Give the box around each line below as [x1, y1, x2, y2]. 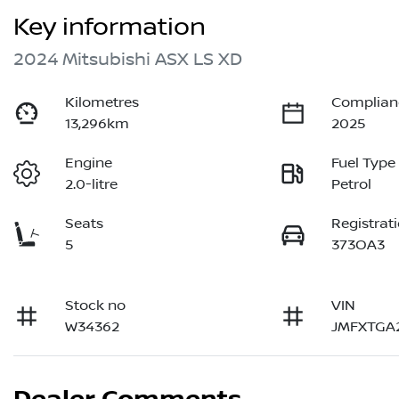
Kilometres [65, 94, 140, 111]
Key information [13, 12, 206, 43]
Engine [65, 155, 113, 172]
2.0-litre [65, 176, 118, 193]
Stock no [65, 297, 126, 314]
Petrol [331, 176, 372, 193]
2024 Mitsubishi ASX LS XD [13, 49, 242, 71]
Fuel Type [331, 155, 396, 172]
